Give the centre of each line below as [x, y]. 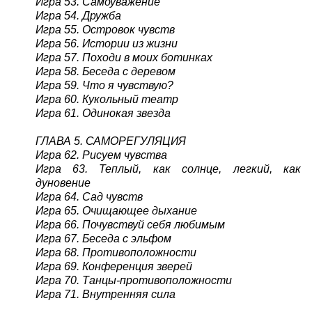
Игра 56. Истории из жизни [106, 43]
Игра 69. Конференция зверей [114, 266]
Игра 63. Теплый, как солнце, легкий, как [168, 169]
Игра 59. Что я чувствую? [104, 85]
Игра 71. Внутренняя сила [105, 294]
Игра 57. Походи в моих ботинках [124, 57]
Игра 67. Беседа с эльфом [103, 238]
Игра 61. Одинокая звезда [103, 113]
